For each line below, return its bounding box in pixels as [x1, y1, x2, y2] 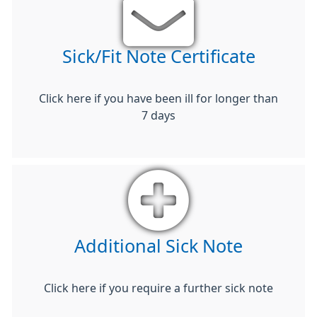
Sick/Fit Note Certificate [62, 47, 255, 66]
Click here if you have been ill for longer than [39, 92, 278, 104]
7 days [142, 109, 175, 121]
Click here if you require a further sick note [44, 282, 273, 294]
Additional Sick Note [74, 236, 243, 255]
